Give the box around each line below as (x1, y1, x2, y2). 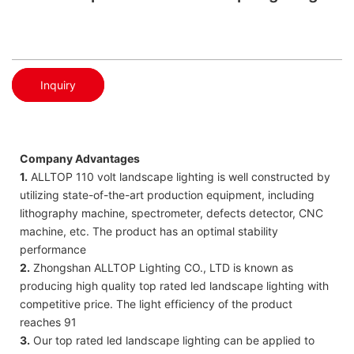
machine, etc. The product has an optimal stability (20, 224, 278, 238)
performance (20, 242, 86, 256)
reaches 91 (20, 314, 77, 329)
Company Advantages (20, 151, 140, 165)
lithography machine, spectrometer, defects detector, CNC (20, 205, 323, 220)
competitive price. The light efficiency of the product (20, 296, 292, 311)
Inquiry (40, 77, 76, 92)
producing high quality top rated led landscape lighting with (20, 278, 329, 292)
